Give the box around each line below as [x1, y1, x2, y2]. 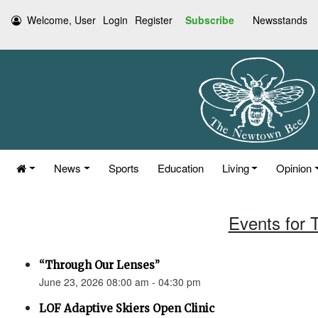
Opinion [276, 160, 312, 175]
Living [221, 160, 249, 175]
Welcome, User [27, 13, 96, 27]
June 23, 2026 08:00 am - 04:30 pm [39, 275, 201, 289]
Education [157, 160, 204, 175]
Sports [108, 160, 139, 175]
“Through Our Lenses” [39, 258, 160, 272]
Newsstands [253, 13, 307, 27]
